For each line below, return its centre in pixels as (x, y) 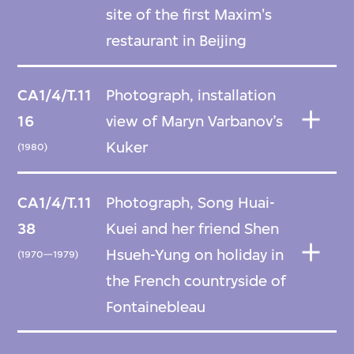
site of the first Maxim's (189, 14)
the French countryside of (196, 281)
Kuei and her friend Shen (193, 228)
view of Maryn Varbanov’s (195, 122)
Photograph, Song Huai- (191, 202)
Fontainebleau (156, 307)
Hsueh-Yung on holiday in (196, 254)
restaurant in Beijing (177, 40)
